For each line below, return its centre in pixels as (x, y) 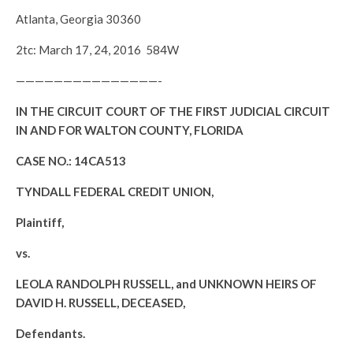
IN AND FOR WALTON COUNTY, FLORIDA (130, 130)
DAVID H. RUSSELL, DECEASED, (100, 303)
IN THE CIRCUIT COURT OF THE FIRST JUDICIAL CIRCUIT (173, 111)
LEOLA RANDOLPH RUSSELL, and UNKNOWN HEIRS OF (166, 284)
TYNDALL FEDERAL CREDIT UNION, (115, 191)
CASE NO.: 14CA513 (71, 161)
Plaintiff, (40, 222)
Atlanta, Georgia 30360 (78, 19)
